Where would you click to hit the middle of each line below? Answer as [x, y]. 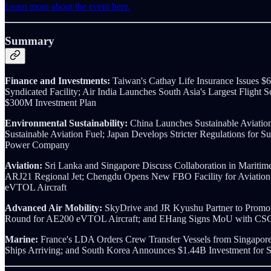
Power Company [37, 145]
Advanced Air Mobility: [55, 207]
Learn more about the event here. [68, 7]
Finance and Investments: [59, 80]
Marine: [23, 239]
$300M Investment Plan [51, 102]
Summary [30, 41]
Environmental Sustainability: [67, 123]
